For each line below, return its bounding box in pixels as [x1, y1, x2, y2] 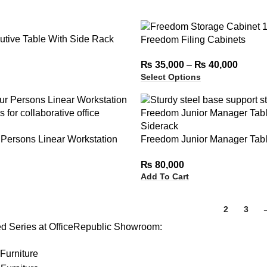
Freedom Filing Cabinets [140, 35, 246, 45]
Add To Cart [140, 172, 189, 182]
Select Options [140, 72, 201, 82]
